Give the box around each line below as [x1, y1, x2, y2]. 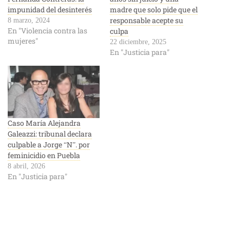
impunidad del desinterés [8, 4, 92, 14]
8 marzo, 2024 [8, 16, 50, 24]
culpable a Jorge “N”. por [8, 140, 90, 149]
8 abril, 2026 [8, 162, 45, 170]
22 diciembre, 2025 [110, 37, 166, 46]
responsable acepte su [110, 15, 183, 25]
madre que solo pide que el [110, 4, 198, 14]
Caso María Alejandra [8, 118, 81, 128]
